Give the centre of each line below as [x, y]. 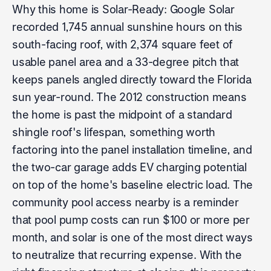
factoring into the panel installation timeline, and [132, 149]
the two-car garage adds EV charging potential [129, 167]
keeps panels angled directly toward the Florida [132, 79]
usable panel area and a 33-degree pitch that [126, 62]
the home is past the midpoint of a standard [122, 114]
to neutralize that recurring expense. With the [127, 255]
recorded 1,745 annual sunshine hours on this [127, 27]
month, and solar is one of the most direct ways [132, 237]
